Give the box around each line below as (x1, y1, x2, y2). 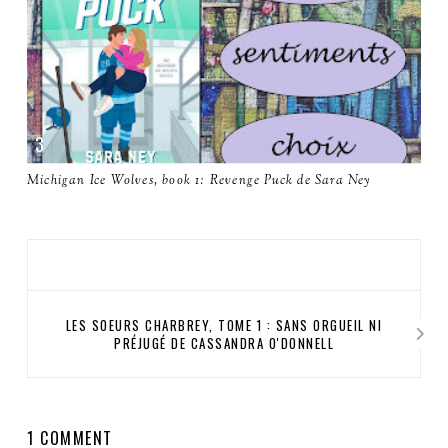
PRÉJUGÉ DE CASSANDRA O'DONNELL (114, 333, 334, 354)
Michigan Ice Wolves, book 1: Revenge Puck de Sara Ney (27, 172, 371, 191)
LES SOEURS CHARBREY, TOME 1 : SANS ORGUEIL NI (65, 315, 383, 336)
